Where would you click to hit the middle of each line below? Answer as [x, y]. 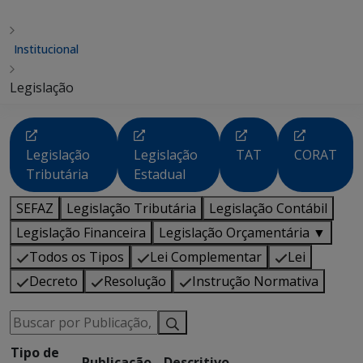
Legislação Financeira [81, 233]
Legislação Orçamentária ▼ [242, 233]
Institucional [46, 49]
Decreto [53, 281]
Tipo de [35, 352]
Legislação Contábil [268, 208]
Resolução [135, 281]
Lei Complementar [206, 257]
